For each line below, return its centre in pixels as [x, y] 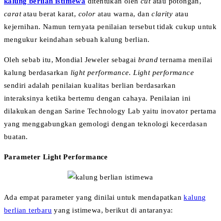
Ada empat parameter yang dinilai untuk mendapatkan [94, 197]
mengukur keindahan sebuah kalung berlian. [77, 39]
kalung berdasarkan [37, 72]
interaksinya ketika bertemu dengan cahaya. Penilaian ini [97, 98]
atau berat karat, [51, 14]
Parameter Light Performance [56, 157]
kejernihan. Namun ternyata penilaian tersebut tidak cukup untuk [110, 26]
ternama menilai [186, 59]
